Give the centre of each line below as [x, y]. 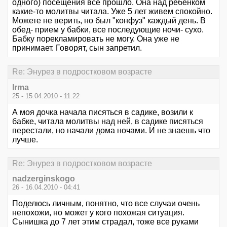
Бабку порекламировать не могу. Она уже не [96, 39]
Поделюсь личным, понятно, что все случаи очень [106, 203]
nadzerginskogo [44, 178]
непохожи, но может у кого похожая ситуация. [98, 212]
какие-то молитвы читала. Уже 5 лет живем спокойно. [112, 12]
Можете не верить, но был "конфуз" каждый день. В [109, 21]
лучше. [25, 139]
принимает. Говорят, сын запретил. [77, 48]
